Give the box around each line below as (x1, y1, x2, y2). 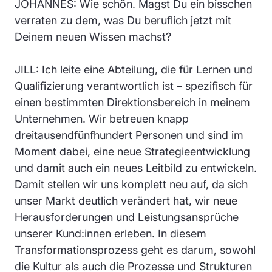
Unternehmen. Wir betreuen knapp (15, 112, 189, 125)
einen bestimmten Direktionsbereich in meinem (15, 95, 250, 109)
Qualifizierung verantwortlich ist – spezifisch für (15, 79, 253, 92)
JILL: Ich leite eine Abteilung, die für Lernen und (15, 63, 253, 76)
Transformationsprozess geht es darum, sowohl (15, 243, 256, 256)
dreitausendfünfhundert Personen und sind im (15, 128, 243, 141)
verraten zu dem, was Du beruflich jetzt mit (15, 13, 231, 27)
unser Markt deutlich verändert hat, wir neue (15, 194, 237, 207)
